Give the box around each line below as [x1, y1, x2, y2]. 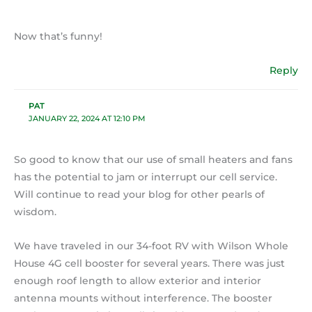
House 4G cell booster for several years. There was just [14, 257, 285, 269]
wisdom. [14, 206, 56, 218]
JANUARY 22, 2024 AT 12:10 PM [28, 113, 146, 123]
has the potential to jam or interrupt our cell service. [14, 171, 277, 183]
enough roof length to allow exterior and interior [14, 274, 261, 286]
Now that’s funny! [14, 31, 102, 42]
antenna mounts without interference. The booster [14, 292, 272, 304]
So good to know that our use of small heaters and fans [14, 154, 292, 166]
